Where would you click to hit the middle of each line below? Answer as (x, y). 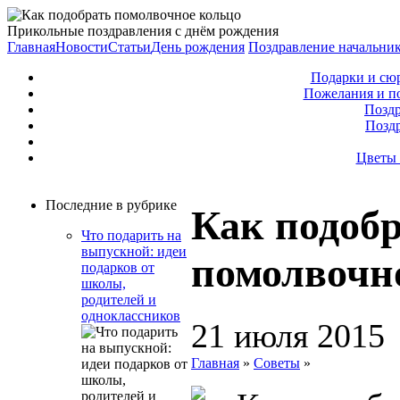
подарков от (118, 267)
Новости (82, 47)
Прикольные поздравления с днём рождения (143, 31)
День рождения (198, 47)
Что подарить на (131, 235)
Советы (277, 362)
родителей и (119, 300)
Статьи (129, 47)
